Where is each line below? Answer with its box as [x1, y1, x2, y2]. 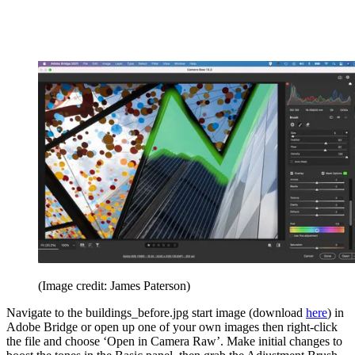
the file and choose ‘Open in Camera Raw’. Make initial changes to [6, 334, 342, 349]
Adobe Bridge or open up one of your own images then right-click [6, 320, 338, 334]
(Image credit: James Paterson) [38, 279, 190, 293]
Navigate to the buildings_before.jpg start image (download [6, 306, 306, 320]
